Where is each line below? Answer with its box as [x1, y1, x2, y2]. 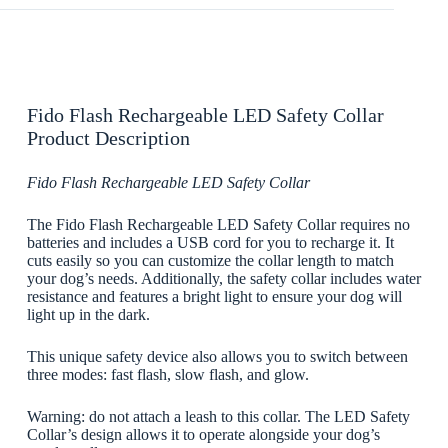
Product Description [26, 126, 190, 149]
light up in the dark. [26, 305, 150, 323]
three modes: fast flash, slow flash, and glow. [26, 365, 309, 383]
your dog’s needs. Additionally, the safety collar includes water [26, 269, 421, 287]
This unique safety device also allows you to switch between [26, 347, 408, 365]
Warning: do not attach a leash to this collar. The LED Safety [26, 407, 410, 425]
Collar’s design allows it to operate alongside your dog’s [26, 425, 380, 443]
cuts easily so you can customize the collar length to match [26, 251, 394, 269]
